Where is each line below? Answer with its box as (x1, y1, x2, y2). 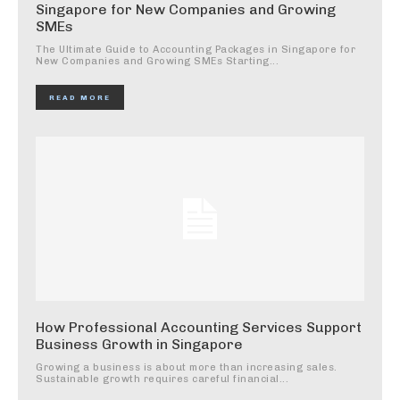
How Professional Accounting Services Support (36, 318, 362, 336)
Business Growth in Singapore (36, 335, 243, 353)
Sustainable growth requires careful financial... (36, 372, 288, 385)
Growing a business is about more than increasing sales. (36, 361, 337, 373)
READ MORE (49, 92, 111, 102)
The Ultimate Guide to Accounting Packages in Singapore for (36, 43, 355, 55)
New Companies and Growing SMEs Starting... (36, 54, 279, 67)
